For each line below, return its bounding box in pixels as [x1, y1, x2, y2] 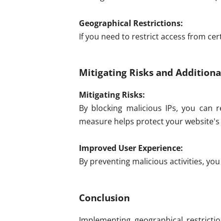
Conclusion [79, 191, 130, 204]
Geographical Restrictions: [79, 17, 183, 29]
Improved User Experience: [79, 143, 183, 154]
